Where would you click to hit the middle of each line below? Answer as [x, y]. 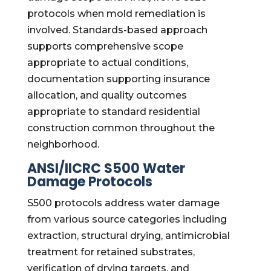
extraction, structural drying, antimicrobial [128, 236]
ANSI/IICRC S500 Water [106, 168]
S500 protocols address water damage [123, 203]
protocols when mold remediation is [116, 14]
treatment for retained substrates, [111, 252]
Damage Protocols [90, 182]
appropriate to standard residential [113, 112]
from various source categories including [127, 219]
